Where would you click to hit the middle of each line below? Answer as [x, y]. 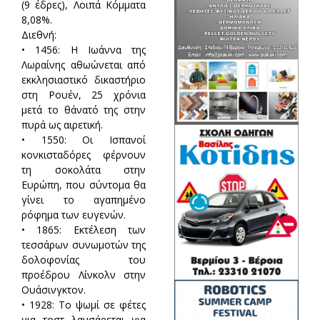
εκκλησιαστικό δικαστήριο [84, 79]
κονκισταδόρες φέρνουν [84, 154]
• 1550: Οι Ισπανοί [84, 139]
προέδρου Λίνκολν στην [84, 274]
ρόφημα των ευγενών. [73, 214]
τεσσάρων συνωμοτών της [84, 244]
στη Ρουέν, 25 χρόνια [84, 94]
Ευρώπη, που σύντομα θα [84, 184]
